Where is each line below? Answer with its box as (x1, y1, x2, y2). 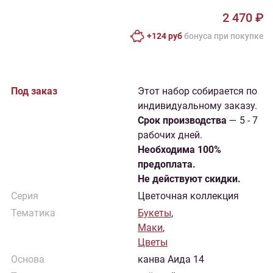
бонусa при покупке (182, 31, 264, 41)
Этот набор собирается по (138, 85, 257, 97)
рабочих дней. (138, 129, 202, 141)
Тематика (11, 207, 55, 219)
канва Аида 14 (138, 253, 204, 265)
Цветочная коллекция (138, 190, 239, 202)
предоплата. (138, 158, 196, 170)
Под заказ (11, 85, 57, 97)
